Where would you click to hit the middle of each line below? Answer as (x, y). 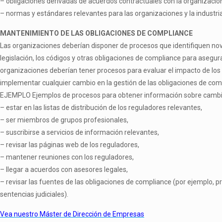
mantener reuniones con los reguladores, (70, 157)
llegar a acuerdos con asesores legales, (67, 169)
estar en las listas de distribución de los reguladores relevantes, (104, 108)
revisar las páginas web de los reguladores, (73, 145)
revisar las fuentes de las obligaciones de (71, 182)
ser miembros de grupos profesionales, (67, 120)
